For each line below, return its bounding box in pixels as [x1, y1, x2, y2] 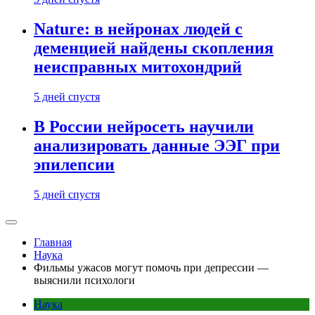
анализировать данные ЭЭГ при [34, 136, 280, 155]
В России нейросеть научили [34, 117, 254, 136]
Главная [34, 236, 72, 248]
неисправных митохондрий [34, 58, 242, 77]
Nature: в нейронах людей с [34, 20, 243, 39]
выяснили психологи [34, 274, 135, 286]
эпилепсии [34, 155, 115, 174]
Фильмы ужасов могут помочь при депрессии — [34, 262, 269, 274]
